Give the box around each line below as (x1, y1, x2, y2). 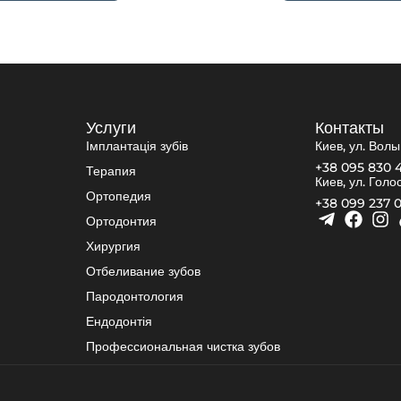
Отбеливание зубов (86, 263, 200, 280)
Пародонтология (86, 288, 183, 305)
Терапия (86, 163, 136, 180)
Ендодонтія (86, 313, 152, 330)
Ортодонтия (86, 213, 157, 230)
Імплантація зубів (86, 138, 188, 155)
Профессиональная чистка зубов (86, 338, 280, 355)
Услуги (86, 118, 136, 139)
